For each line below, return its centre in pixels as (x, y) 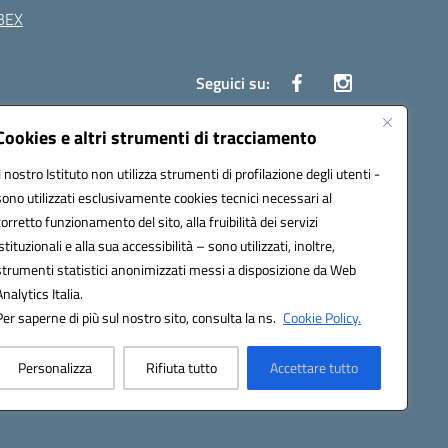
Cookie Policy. (322, 317)
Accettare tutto (314, 367)
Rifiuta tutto (181, 367)
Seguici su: (233, 83)
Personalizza (54, 367)
